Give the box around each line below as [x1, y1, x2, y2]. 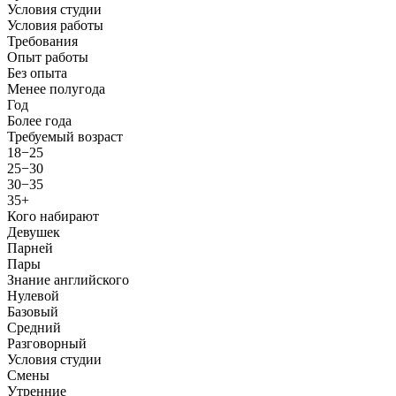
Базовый [7, 303, 58, 319]
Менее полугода [7, 80, 105, 96]
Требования [7, 33, 78, 49]
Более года [7, 112, 72, 128]
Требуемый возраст [7, 128, 123, 144]
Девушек [7, 224, 60, 240]
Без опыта [7, 65, 67, 80]
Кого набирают [7, 208, 99, 224]
